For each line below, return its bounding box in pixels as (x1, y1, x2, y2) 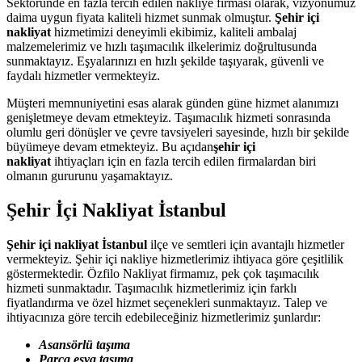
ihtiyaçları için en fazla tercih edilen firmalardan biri (51, 154, 316, 168)
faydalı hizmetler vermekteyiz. (6, 68, 160, 82)
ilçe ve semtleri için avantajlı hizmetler (147, 237, 344, 251)
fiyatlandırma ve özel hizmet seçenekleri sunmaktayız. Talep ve (6, 295, 327, 309)
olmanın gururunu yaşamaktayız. (6, 168, 173, 183)
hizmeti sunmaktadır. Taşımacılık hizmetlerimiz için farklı (6, 280, 297, 295)
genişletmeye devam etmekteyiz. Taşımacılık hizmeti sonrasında (6, 110, 330, 124)
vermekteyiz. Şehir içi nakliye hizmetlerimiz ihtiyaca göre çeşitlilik (6, 251, 343, 266)
